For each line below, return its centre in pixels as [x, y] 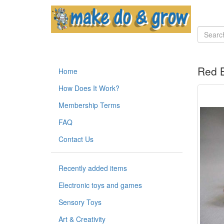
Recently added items [93, 168]
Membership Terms [89, 105]
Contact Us [76, 139]
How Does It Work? [89, 88]
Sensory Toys [80, 202]
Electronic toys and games [100, 185]
